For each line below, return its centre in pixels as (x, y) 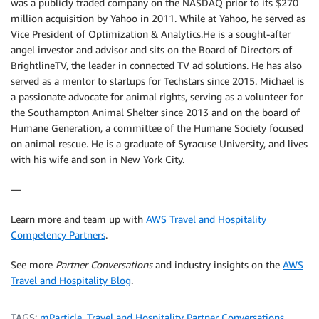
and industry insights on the (218, 265)
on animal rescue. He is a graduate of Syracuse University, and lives (159, 144)
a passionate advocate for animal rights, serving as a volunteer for (157, 97)
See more (33, 265)
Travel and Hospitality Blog (71, 281)
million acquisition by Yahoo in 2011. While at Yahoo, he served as (158, 19)
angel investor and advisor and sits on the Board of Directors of (151, 50)
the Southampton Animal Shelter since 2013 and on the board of (155, 113)
